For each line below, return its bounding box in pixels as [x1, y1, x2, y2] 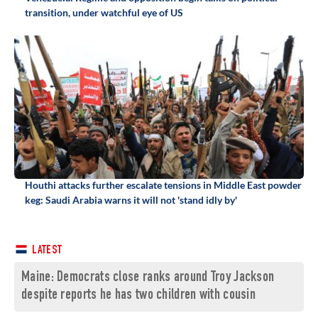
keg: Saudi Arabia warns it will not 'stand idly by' [25, 194, 237, 207]
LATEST [30, 245, 62, 258]
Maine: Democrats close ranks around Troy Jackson [21, 270, 275, 286]
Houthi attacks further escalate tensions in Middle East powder [25, 179, 302, 192]
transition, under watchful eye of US [25, 6, 183, 19]
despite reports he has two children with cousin [21, 288, 256, 304]
